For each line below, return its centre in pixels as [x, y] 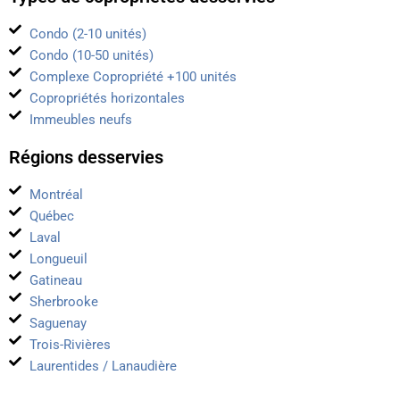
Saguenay [58, 324]
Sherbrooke [63, 302]
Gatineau [55, 281]
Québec [51, 217]
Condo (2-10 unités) [87, 34]
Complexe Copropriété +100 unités [133, 77]
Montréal [56, 195]
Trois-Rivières [70, 345]
